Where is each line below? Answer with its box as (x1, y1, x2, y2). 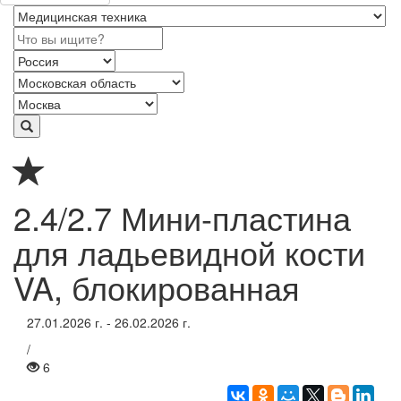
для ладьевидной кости (13, 229, 365, 276)
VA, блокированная (13, 264, 300, 311)
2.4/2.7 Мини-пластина (13, 194, 351, 241)
